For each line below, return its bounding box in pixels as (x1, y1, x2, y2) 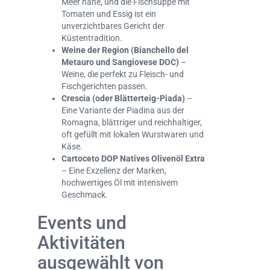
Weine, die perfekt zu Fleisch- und (61, 69, 184, 80)
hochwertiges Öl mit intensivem (61, 178, 178, 188)
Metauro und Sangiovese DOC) (61, 57, 179, 67)
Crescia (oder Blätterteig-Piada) (61, 93, 185, 104)
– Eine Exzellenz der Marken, (61, 166, 166, 176)
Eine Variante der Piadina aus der (61, 105, 184, 116)
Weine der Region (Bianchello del (61, 45, 189, 55)
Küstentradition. (61, 33, 122, 43)
